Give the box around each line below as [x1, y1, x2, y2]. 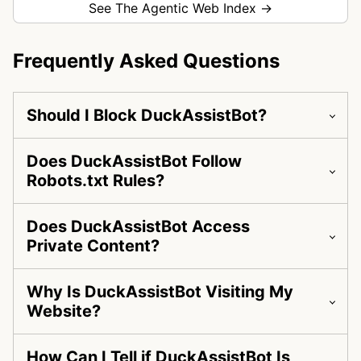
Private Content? [27, 236, 160, 256]
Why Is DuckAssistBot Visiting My [27, 282, 293, 302]
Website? [27, 301, 101, 322]
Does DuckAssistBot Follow [27, 151, 242, 172]
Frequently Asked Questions [13, 49, 280, 73]
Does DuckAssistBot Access [27, 217, 250, 237]
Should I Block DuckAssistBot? [27, 106, 267, 126]
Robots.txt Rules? [27, 171, 164, 191]
